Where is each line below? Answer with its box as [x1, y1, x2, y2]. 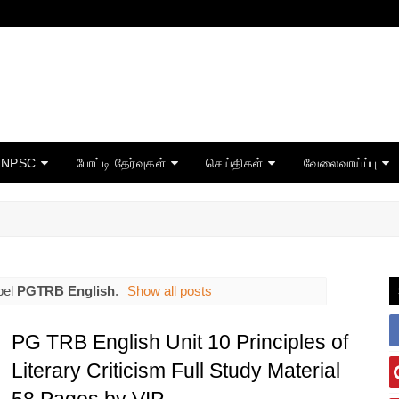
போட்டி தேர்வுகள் [76, 156, 166, 170]
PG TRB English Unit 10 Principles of [11, 330, 348, 354]
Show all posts [127, 282, 213, 298]
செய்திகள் [206, 156, 264, 170]
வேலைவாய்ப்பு [303, 156, 378, 170]
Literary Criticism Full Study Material [11, 359, 340, 383]
